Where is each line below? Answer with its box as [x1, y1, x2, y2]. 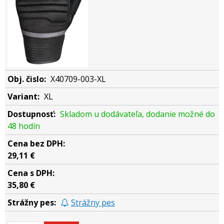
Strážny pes [71, 197, 115, 208]
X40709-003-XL [50, 73, 106, 84]
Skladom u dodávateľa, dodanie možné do [60, 108, 215, 119]
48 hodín [7, 120, 40, 131]
